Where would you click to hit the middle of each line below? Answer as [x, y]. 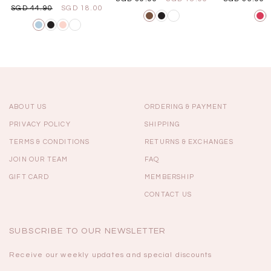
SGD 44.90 [32, 8]
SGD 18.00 [82, 8]
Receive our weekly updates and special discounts [111, 255]
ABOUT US [28, 107]
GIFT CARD [29, 177]
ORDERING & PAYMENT [186, 107]
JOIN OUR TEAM [39, 159]
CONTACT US [168, 194]
